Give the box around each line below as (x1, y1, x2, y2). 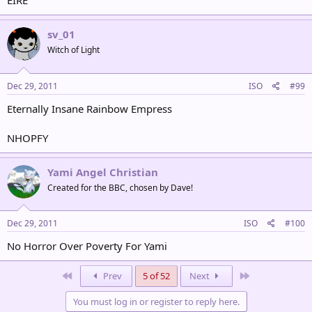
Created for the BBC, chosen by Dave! (47, 181, 193, 194)
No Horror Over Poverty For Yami (7, 239, 167, 253)
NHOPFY (7, 130, 48, 145)
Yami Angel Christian (47, 164, 158, 179)
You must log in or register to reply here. (72, 295, 240, 308)
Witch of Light (47, 44, 100, 56)
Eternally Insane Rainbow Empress (7, 101, 172, 116)
